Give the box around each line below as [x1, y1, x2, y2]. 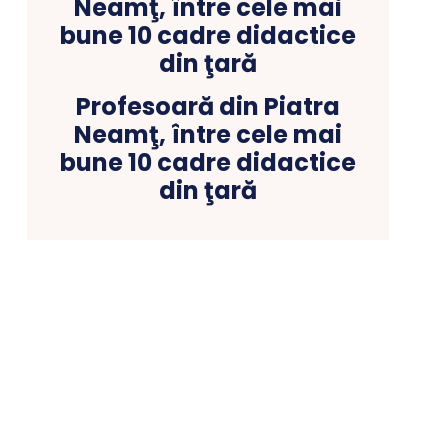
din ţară [159, 174, 258, 207]
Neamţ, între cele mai [74, 118, 343, 151]
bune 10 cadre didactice [60, 146, 357, 179]
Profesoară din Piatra [76, 90, 341, 123]
